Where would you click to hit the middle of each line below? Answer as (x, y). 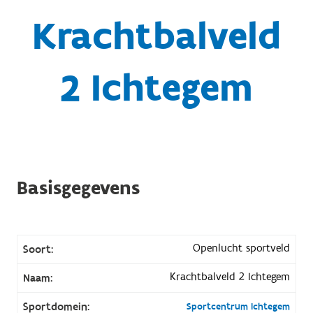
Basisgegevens (78, 188)
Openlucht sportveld (242, 248)
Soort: (38, 249)
